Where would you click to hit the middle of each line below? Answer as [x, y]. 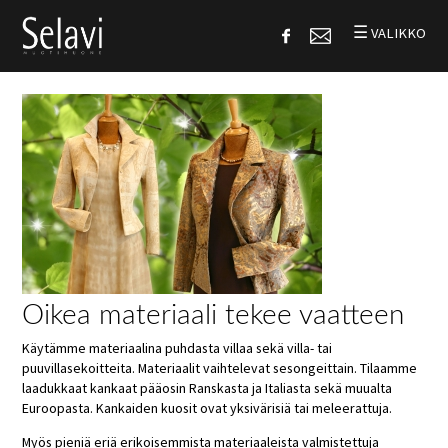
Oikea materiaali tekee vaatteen [213, 316]
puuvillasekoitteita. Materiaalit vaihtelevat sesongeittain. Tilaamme [220, 367]
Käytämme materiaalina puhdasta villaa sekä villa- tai [177, 347]
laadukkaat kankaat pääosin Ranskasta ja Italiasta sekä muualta [207, 387]
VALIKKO [398, 33]
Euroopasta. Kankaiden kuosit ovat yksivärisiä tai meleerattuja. [207, 407]
